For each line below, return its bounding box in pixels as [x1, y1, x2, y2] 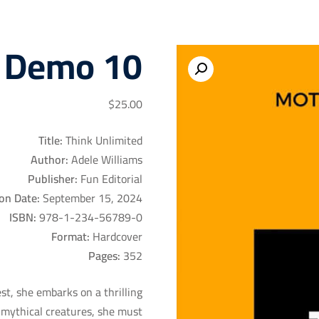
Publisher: [28, 168, 78, 189]
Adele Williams [68, 149, 142, 170]
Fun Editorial [78, 168, 142, 189]
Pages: [88, 245, 120, 266]
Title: [38, 130, 63, 151]
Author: [31, 149, 68, 170]
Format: [51, 226, 90, 247]
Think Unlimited [63, 130, 142, 151]
